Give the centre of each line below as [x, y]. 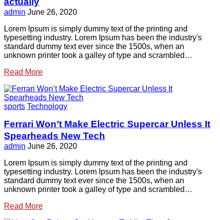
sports [14, 107]
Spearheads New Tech [55, 136]
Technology [47, 107]
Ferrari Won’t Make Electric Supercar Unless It [107, 124]
